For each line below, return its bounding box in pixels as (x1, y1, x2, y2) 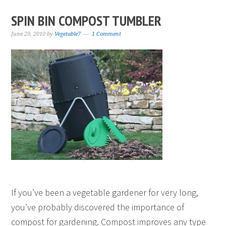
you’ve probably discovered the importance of (11, 201, 185, 213)
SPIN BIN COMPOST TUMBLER (11, 11, 162, 30)
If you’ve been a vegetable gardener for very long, (11, 187, 199, 198)
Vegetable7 (54, 31, 81, 37)
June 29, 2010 (11, 31, 46, 37)
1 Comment (92, 31, 122, 37)
